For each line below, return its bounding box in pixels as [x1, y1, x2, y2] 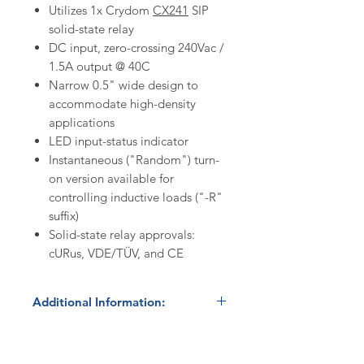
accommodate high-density [49, 96, 196, 112]
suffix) [49, 208, 79, 224]
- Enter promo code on [79, 344, 214, 361]
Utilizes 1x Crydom [49, 2, 153, 19]
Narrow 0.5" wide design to [49, 77, 198, 93]
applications [49, 115, 115, 131]
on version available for [49, 171, 174, 187]
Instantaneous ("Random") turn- [49, 152, 219, 168]
